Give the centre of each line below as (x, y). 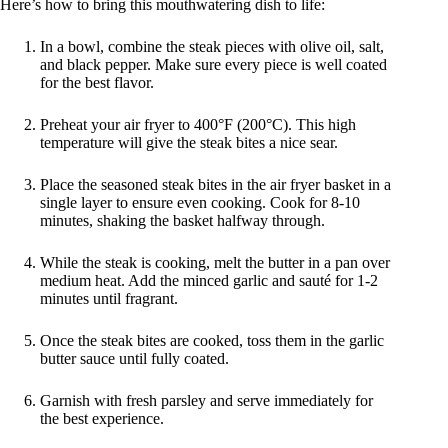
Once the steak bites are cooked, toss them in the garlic (212, 341)
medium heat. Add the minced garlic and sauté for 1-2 (209, 281)
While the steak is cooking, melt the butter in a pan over (215, 263)
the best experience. (102, 419)
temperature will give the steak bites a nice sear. (189, 143)
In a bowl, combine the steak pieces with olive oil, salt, (212, 47)
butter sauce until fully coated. (134, 359)
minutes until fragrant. (109, 299)
